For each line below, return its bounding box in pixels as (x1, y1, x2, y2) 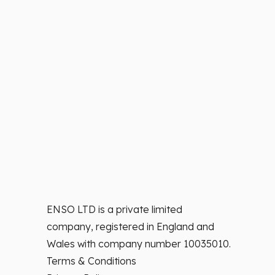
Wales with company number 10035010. (47, 238, 231, 250)
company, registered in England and (47, 220, 214, 233)
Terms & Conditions (47, 255, 136, 268)
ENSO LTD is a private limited (47, 203, 182, 216)
